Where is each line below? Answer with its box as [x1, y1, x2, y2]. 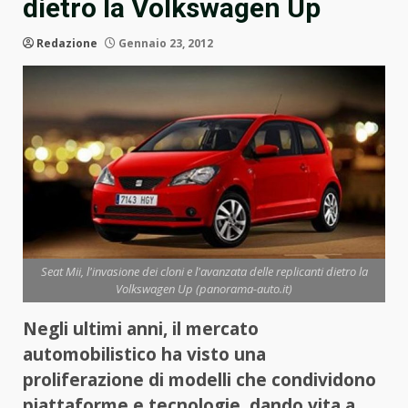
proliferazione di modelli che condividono [23, 368, 376, 393]
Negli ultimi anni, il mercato [23, 317, 259, 342]
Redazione [36, 36, 97, 51]
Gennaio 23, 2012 [116, 36, 213, 51]
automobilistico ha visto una [23, 342, 266, 367]
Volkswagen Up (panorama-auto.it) [116, 280, 292, 298]
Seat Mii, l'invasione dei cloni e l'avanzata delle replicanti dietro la [40, 263, 368, 280]
